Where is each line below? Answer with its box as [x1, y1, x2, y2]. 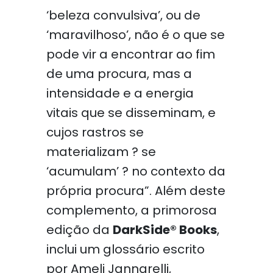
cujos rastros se [46, 124, 144, 141]
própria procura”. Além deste [46, 182, 225, 199]
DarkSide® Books [112, 221, 217, 238]
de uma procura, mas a [46, 65, 192, 82]
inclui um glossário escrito [46, 241, 205, 258]
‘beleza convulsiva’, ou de [46, 7, 200, 24]
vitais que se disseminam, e [46, 104, 216, 121]
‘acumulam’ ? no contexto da [46, 163, 225, 180]
